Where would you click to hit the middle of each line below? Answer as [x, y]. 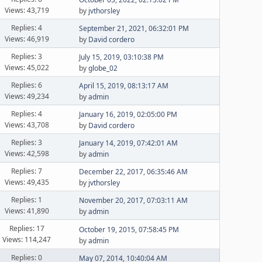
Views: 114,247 [27, 239]
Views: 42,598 [27, 153]
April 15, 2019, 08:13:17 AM [124, 86]
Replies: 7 [27, 171]
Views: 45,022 [27, 67]
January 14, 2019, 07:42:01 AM [129, 143]
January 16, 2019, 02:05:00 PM [128, 114]
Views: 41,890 [27, 211]
